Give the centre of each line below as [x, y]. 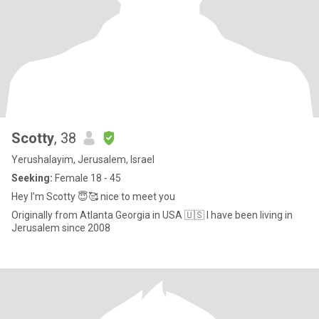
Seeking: [32, 178]
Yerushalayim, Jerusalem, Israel [83, 159]
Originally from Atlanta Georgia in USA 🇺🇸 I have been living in [109, 215]
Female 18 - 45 [87, 178]
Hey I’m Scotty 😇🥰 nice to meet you [93, 197]
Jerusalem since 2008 [61, 228]
